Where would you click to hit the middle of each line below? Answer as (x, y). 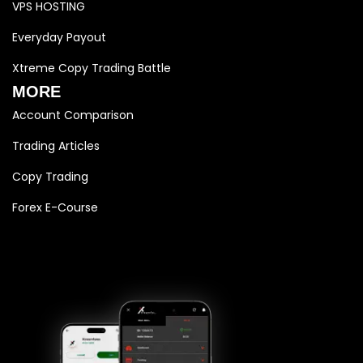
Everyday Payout (59, 37)
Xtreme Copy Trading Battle (92, 68)
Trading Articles (56, 145)
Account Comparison (73, 115)
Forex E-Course (55, 207)
